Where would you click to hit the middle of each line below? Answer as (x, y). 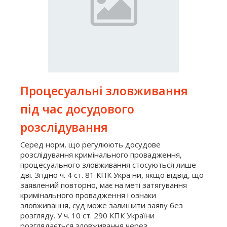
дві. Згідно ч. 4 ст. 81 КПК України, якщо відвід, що (112, 175)
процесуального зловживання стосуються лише (108, 164)
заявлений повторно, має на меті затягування (104, 185)
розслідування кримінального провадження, (101, 154)
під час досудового (77, 109)
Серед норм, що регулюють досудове (90, 144)
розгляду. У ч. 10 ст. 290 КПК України (87, 215)
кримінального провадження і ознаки (88, 195)
